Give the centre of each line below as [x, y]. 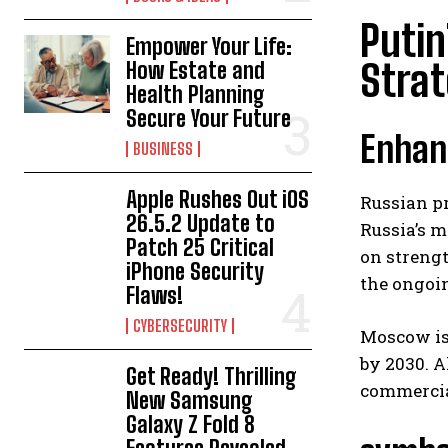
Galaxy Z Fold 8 [191, 424]
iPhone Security [195, 271]
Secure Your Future [209, 118]
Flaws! [155, 295]
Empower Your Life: [209, 46]
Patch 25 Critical [200, 247]
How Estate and [196, 70]
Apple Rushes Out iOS [218, 199]
